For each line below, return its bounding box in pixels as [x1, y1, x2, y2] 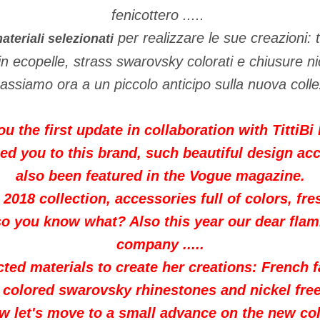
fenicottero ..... [111, 7, 209, 23]
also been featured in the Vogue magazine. [15, 168, 305, 184]
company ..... [116, 236, 204, 252]
